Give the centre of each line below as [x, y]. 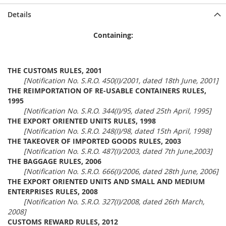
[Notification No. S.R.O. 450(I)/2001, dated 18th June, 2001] [121, 80]
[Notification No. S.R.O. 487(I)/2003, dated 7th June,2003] [117, 151]
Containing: [113, 35]
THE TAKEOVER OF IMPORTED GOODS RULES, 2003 [94, 141]
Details [19, 14]
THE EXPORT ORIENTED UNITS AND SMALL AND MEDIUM [106, 181]
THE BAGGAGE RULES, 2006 [54, 161]
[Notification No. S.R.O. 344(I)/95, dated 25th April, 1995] [118, 111]
